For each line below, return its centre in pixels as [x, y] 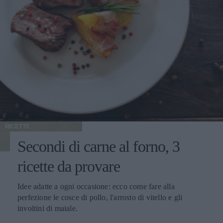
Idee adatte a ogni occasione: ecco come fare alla [96, 187]
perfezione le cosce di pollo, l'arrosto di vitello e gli [100, 198]
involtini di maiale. [48, 209]
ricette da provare [69, 167]
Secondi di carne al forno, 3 [99, 147]
